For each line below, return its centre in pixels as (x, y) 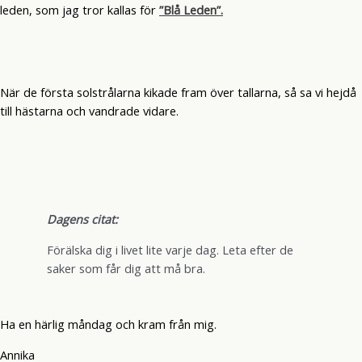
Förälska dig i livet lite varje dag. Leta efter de (170, 249)
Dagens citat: (82, 219)
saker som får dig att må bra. (126, 268)
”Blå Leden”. (191, 10)
